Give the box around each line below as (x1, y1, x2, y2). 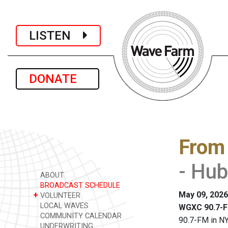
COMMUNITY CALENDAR (38, 212, 122, 220)
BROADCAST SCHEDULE (38, 181, 120, 190)
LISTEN (29, 28, 83, 43)
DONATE (29, 72, 86, 86)
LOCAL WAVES (38, 202, 89, 210)
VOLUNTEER (38, 191, 80, 200)
